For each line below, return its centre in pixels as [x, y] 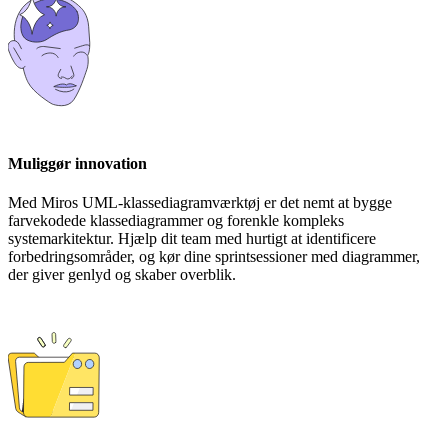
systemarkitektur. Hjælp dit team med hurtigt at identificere [192, 239]
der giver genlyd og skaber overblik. [122, 275]
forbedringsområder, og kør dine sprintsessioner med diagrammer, [214, 257]
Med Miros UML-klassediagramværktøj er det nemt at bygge [200, 203]
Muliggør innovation [77, 163]
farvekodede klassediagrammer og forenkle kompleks [176, 221]
